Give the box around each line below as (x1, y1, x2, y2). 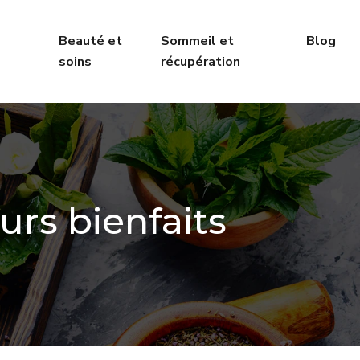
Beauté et (58, 32, 122, 50)
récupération (160, 53, 240, 71)
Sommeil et (160, 32, 234, 50)
